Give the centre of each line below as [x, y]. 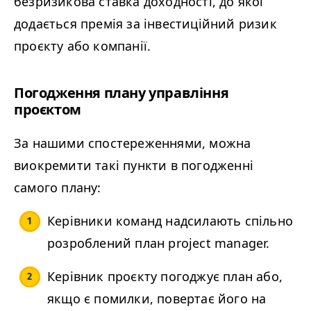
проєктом [48, 110]
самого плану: [58, 188]
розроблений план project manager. [159, 243]
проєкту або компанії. [83, 46]
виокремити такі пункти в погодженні [134, 166]
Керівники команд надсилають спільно [170, 221]
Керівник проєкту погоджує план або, [165, 277]
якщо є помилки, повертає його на [157, 299]
